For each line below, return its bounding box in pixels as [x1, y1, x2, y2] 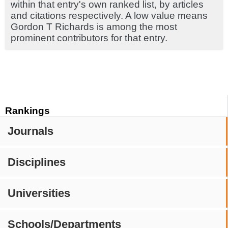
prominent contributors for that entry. [11, 33, 167, 43]
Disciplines [8, 156, 66, 168]
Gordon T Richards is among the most [11, 21, 177, 32]
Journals [8, 125, 53, 137]
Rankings [5, 105, 50, 116]
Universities [8, 187, 70, 199]
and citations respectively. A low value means [11, 10, 208, 21]
